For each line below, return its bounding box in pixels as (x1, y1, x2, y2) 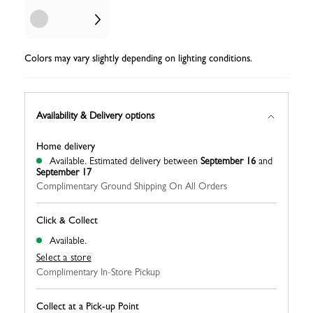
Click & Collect (36, 214, 98, 226)
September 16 (201, 155, 256, 167)
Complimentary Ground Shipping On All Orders (36, 180, 227, 192)
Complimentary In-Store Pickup (36, 266, 160, 278)
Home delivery (36, 140, 95, 152)
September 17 (36, 166, 92, 178)
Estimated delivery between (89, 155, 201, 167)
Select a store (36, 252, 92, 263)
